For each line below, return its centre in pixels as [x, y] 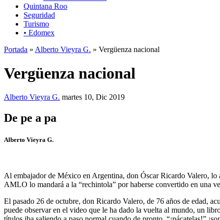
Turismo [36, 24]
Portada [16, 49]
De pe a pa [30, 118]
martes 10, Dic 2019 [93, 97]
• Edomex [39, 32]
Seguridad [39, 15]
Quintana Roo [45, 6]
